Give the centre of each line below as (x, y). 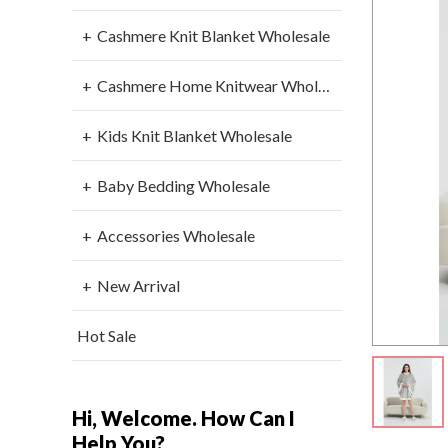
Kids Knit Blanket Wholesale (194, 136)
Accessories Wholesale (176, 236)
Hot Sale (106, 336)
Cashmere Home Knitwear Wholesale (207, 86)
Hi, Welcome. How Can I (183, 418)
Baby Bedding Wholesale (183, 186)
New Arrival (138, 286)
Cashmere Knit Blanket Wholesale (213, 36)
